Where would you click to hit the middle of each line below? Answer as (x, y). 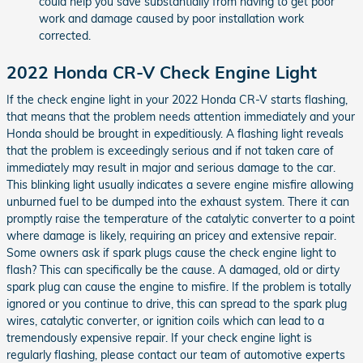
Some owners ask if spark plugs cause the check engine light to (171, 252)
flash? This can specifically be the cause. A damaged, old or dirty (173, 269)
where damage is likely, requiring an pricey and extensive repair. (171, 235)
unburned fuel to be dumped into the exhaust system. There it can (178, 201)
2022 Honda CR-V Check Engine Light (162, 72)
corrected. (65, 36)
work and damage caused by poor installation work (171, 19)
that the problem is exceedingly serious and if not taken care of (170, 150)
